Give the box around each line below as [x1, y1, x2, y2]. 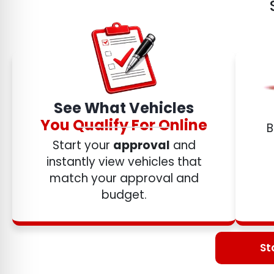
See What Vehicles [54, 98, 194, 119]
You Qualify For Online [40, 115, 208, 136]
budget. [101, 187, 147, 204]
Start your [52, 137, 113, 154]
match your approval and [49, 170, 199, 187]
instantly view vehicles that [46, 154, 202, 171]
